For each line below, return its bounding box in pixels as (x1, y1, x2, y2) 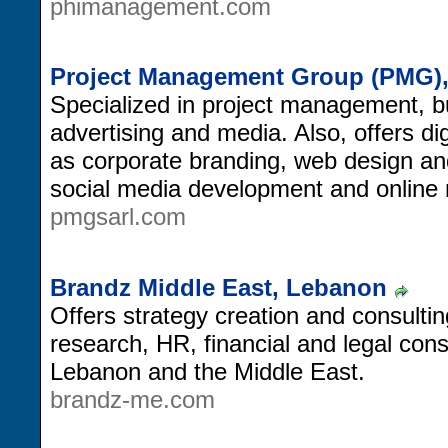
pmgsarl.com (50, 203, 186, 231)
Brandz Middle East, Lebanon (50, 273, 387, 301)
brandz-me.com (50, 385, 215, 413)
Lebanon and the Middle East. (50, 357, 365, 385)
